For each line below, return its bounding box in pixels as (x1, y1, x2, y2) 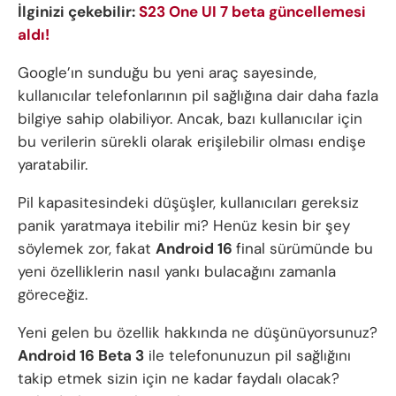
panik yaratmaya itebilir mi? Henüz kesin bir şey (18, 216, 350, 236)
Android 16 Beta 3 (18, 346, 144, 366)
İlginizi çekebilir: (18, 2, 139, 22)
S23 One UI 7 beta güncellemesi (139, 2, 366, 22)
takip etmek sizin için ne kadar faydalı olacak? (18, 369, 339, 389)
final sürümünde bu (236, 239, 373, 259)
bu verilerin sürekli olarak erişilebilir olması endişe (18, 132, 366, 152)
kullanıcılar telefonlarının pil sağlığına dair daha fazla (18, 86, 378, 106)
